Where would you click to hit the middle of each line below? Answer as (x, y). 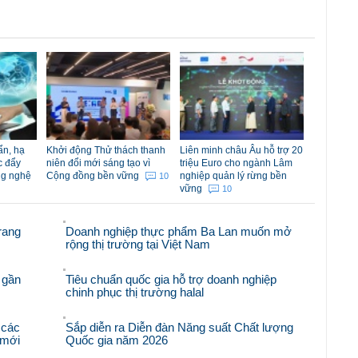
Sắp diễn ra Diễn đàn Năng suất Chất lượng (180, 328)
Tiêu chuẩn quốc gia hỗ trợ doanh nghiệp (171, 280)
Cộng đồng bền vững (94, 176)
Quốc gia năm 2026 (117, 340)
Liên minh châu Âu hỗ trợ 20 (241, 151)
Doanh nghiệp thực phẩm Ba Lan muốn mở (179, 232)
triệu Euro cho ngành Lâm (236, 163)
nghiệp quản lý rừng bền (233, 176)
